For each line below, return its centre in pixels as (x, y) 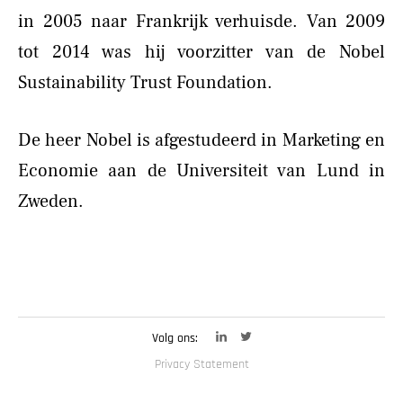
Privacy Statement (201, 364)
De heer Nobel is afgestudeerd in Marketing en (201, 140)
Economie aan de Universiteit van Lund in (201, 170)
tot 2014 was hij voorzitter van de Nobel (201, 52)
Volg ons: (175, 338)
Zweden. (51, 201)
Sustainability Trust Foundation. (145, 82)
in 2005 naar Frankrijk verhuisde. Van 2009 (201, 21)
